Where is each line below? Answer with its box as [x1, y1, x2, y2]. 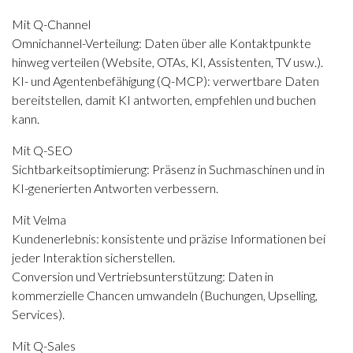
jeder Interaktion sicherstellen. [12, 250, 175, 265]
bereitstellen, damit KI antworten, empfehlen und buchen [12, 92, 316, 107]
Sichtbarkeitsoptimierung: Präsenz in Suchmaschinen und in [12, 162, 325, 176]
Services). [12, 307, 65, 321]
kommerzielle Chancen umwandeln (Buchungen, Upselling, [12, 288, 318, 303]
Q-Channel [33, 17, 91, 32]
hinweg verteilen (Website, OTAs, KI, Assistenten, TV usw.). [12, 54, 323, 69]
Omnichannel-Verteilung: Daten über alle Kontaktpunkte [12, 35, 311, 50]
